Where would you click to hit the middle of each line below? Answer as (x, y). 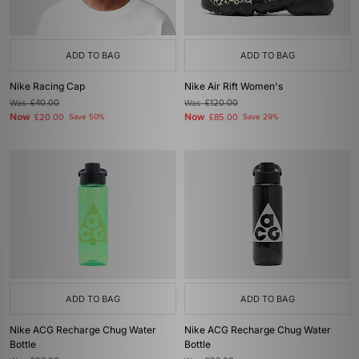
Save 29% (260, 117)
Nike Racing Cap (47, 86)
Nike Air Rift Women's (234, 86)
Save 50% (87, 117)
